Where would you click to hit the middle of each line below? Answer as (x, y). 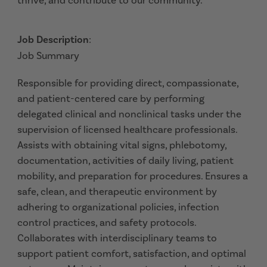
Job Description (53, 40)
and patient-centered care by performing (111, 98)
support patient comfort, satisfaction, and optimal (132, 253)
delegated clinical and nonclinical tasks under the (129, 114)
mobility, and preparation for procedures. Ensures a (133, 176)
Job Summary (48, 55)
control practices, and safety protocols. (107, 222)
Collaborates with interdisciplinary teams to (117, 238)
